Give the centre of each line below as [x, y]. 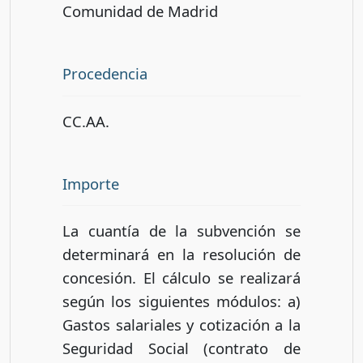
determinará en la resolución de [181, 254]
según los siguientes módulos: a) [181, 301]
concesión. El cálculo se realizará [181, 278]
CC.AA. [86, 121]
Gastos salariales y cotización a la [181, 325]
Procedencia [105, 73]
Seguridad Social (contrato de [181, 348]
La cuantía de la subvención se [181, 231]
